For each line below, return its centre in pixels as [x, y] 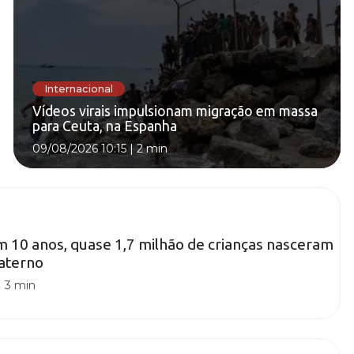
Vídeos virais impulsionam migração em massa [175, 111]
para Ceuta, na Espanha [105, 126]
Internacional [79, 88]
